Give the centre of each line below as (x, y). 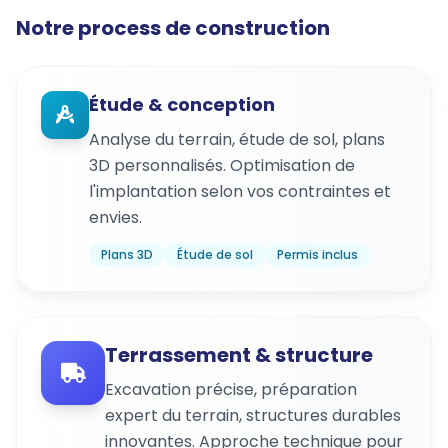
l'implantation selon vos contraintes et (240, 192)
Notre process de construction (173, 28)
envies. (115, 218)
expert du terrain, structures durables (253, 416)
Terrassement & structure (239, 355)
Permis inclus (317, 255)
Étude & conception (182, 105)
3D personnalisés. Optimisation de (222, 166)
